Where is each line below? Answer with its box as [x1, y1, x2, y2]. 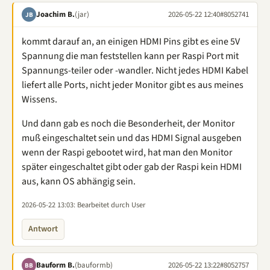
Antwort [28, 223, 58, 235]
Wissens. [22, 93, 57, 106]
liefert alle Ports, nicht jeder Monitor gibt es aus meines [22, 78, 243, 92]
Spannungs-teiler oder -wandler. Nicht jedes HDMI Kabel [22, 64, 248, 77]
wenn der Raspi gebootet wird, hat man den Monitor [22, 146, 233, 159]
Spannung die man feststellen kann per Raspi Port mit [22, 49, 239, 63]
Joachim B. [36, 8, 75, 20]
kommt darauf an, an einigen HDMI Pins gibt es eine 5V [22, 35, 240, 48]
